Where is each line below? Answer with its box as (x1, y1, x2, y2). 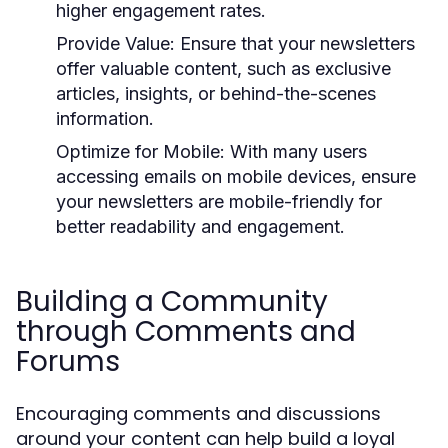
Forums (16, 342, 120, 381)
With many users (225, 141, 367, 162)
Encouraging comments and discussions (16, 401, 381, 426)
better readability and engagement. (56, 216, 345, 237)
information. (56, 108, 154, 129)
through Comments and (16, 312, 356, 351)
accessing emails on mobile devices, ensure (56, 166, 416, 187)
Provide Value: (56, 33, 175, 54)
